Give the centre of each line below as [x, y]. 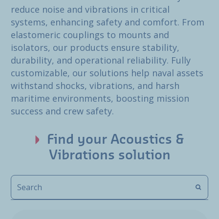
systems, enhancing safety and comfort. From [108, 22]
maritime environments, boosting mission [100, 98]
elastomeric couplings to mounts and [90, 35]
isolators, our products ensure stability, [95, 47]
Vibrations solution [109, 155]
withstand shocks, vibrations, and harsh [95, 86]
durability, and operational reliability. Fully [101, 60]
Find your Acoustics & [115, 140]
